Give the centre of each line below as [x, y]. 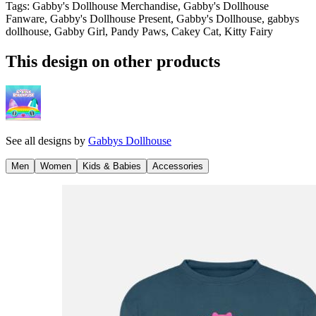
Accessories [178, 166]
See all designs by [47, 140]
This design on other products [113, 61]
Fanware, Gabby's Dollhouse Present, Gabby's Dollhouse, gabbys [152, 18]
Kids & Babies [112, 166]
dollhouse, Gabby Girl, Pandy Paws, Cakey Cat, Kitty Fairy [139, 31]
